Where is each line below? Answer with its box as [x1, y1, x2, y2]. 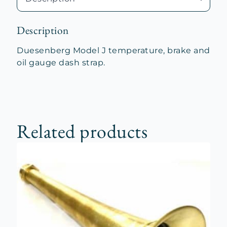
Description [17, 23, 69, 37]
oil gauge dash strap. [17, 58, 105, 67]
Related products [17, 119, 147, 143]
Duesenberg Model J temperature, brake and [17, 46, 210, 55]
